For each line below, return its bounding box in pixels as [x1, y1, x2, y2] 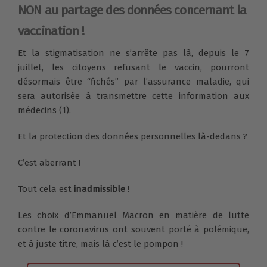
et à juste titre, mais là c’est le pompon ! [18, 238, 183, 250]
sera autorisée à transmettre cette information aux [18, 91, 249, 102]
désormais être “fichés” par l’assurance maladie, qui [18, 76, 249, 88]
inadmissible [74, 184, 125, 195]
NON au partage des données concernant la [18, 2, 247, 18]
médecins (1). [18, 105, 73, 116]
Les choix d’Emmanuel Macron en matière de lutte [18, 210, 249, 221]
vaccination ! [18, 23, 85, 39]
